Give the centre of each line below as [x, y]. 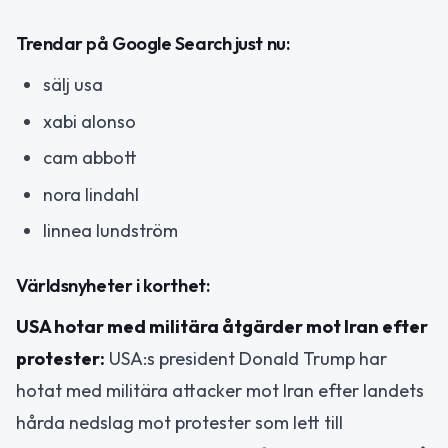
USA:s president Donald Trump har [246, 358]
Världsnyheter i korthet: [113, 285]
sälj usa [73, 85]
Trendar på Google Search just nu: [153, 44]
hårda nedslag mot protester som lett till [179, 422]
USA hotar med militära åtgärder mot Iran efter [222, 326]
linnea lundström [110, 231]
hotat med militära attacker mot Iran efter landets [220, 390]
